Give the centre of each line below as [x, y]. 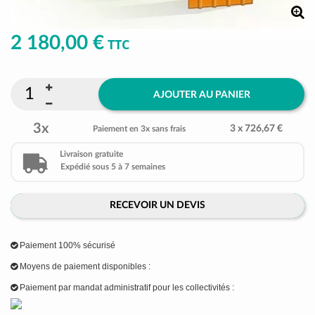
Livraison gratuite [91, 154]
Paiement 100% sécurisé [66, 246]
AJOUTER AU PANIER [201, 95]
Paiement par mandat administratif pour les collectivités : [126, 288]
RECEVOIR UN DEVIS [157, 206]
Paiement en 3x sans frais [139, 129]
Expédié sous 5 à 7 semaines [113, 167]
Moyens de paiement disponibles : [84, 267]
